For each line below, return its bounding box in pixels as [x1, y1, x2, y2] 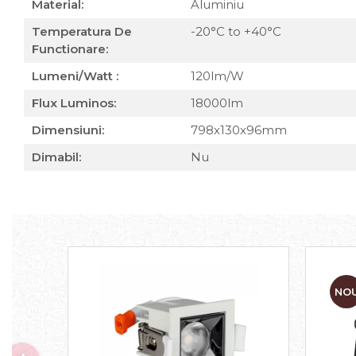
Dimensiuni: [32, 122, 104, 137]
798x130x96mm [191, 122, 290, 137]
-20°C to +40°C [191, 24, 284, 39]
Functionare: [32, 41, 108, 56]
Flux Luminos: [32, 95, 116, 110]
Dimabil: [32, 149, 81, 164]
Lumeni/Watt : [32, 68, 118, 83]
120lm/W [191, 68, 247, 83]
